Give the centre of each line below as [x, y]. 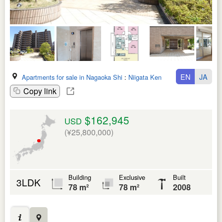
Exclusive [132, 177]
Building [80, 177]
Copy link [40, 91]
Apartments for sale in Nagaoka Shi [72, 77]
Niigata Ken [145, 77]
